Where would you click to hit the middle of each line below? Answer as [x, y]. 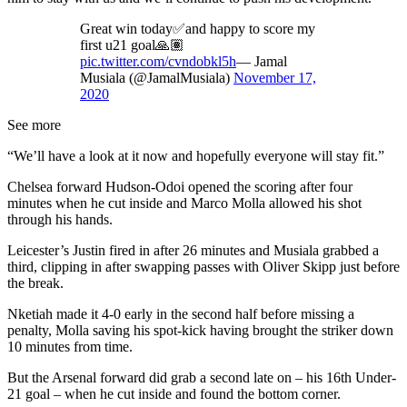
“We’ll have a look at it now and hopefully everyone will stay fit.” [196, 156]
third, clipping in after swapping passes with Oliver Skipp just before [203, 267]
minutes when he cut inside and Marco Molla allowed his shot [184, 203]
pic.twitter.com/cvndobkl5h [158, 62]
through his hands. [60, 220]
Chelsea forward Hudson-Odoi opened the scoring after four [180, 187]
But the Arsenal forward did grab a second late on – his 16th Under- [202, 378]
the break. [35, 283]
